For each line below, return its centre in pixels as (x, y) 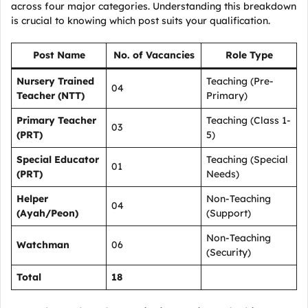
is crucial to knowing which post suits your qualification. (141, 21)
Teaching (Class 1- (249, 120)
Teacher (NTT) (51, 96)
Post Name (59, 55)
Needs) (223, 174)
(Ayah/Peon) (47, 213)
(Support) (229, 213)
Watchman (43, 245)
